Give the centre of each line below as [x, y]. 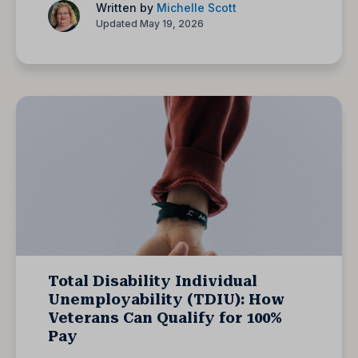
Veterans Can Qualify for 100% [165, 317]
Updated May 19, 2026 [150, 23]
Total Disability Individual [153, 280]
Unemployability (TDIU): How [166, 299]
